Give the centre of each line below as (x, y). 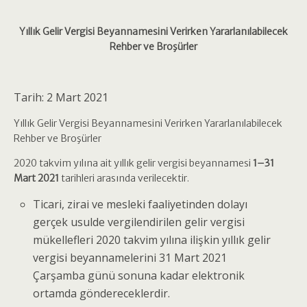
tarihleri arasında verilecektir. (124, 178)
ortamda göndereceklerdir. (102, 293)
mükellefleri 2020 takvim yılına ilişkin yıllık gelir (152, 240)
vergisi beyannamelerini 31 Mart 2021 (130, 258)
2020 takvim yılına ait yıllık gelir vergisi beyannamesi (133, 163)
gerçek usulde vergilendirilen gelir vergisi (139, 222)
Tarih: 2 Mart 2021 (61, 97)
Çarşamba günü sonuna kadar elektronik (139, 275)
